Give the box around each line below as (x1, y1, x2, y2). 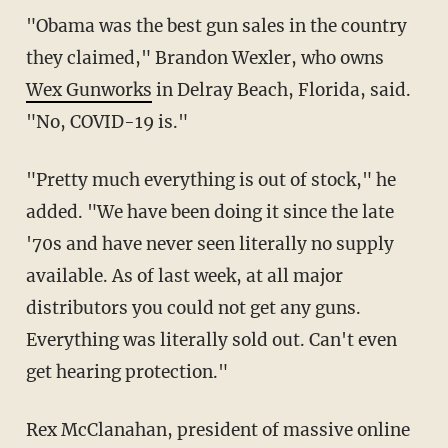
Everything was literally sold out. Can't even (25, 329, 397, 352)
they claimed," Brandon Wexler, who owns (25, 47, 384, 70)
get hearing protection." (25, 361, 228, 384)
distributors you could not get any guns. (25, 297, 361, 320)
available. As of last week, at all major (25, 265, 343, 288)
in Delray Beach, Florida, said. (151, 79, 411, 102)
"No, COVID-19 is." (25, 111, 188, 134)
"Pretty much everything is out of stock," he (25, 169, 396, 192)
